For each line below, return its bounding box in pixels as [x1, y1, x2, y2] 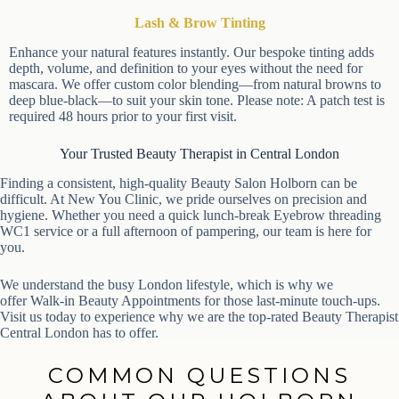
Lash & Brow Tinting [127, 15, 258, 31]
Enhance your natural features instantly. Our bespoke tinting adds [9, 45, 374, 61]
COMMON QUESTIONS [41, 362, 345, 388]
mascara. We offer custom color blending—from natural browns [9, 77, 367, 93]
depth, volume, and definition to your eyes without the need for [9, 61, 362, 77]
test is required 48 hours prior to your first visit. [9, 109, 272, 125]
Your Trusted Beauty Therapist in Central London [53, 146, 333, 162]
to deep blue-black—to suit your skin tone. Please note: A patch [9, 93, 364, 109]
